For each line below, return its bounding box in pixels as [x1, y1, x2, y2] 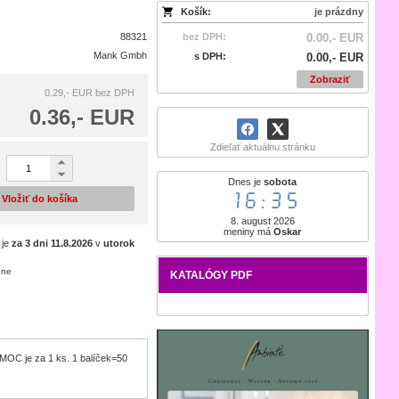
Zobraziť [309, 74, 350, 85]
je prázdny [313, 6, 363, 17]
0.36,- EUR [29, 105, 135, 129]
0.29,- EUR [45, 87, 94, 98]
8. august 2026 [230, 216, 295, 226]
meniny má [224, 226, 274, 237]
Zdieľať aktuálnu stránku [209, 142, 315, 152]
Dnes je [228, 176, 265, 187]
